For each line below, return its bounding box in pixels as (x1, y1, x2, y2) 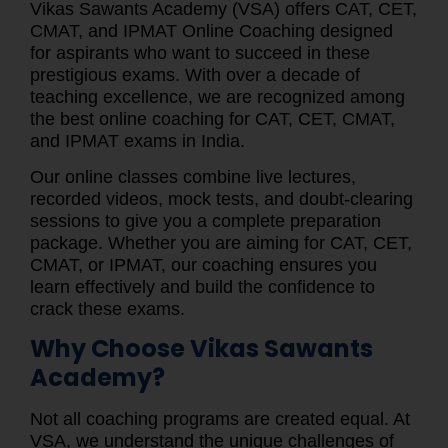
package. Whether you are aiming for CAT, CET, (30, 233, 412, 254)
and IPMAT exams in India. (30, 130, 245, 151)
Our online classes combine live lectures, (30, 167, 356, 188)
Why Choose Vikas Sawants (30, 332, 373, 366)
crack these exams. (30, 299, 185, 320)
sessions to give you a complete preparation (30, 211, 381, 232)
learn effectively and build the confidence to (30, 277, 375, 298)
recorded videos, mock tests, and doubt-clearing (30, 189, 413, 210)
